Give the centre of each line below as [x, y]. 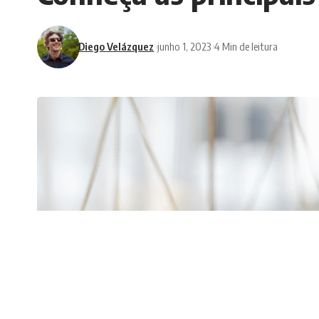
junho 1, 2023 [184, 47]
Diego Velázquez [116, 47]
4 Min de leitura [246, 47]
